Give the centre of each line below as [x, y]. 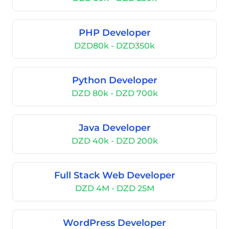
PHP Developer [114, 33]
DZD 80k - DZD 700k [114, 93]
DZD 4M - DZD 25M [114, 188]
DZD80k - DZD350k [114, 46]
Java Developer [114, 128]
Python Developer [114, 80]
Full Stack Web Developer [114, 175]
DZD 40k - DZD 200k [114, 141]
